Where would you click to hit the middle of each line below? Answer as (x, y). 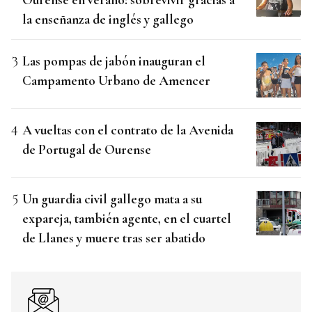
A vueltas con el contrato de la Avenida (128, 130)
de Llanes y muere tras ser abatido (114, 237)
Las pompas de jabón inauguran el (114, 61)
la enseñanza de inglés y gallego (108, 19)
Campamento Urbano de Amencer (116, 80)
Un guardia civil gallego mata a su (112, 198)
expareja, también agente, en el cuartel (127, 218)
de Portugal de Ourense (87, 149)
